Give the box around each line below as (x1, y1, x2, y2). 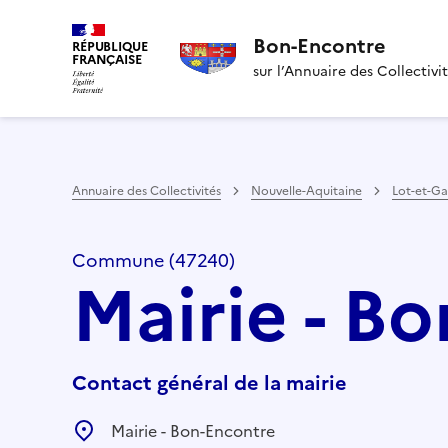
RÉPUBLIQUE (72, 37, 148, 56)
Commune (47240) (72, 246, 235, 274)
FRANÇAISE (72, 50, 142, 69)
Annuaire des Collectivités (72, 181, 221, 200)
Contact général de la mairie (72, 367, 347, 398)
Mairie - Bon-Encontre (111, 418, 275, 443)
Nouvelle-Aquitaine (251, 181, 362, 200)
